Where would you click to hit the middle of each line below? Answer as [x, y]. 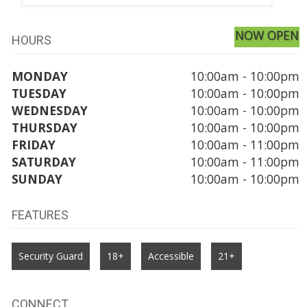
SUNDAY [37, 179]
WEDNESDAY [49, 110]
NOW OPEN [267, 35]
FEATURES [40, 214]
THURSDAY [44, 127]
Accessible [171, 256]
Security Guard [50, 256]
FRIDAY [33, 144]
